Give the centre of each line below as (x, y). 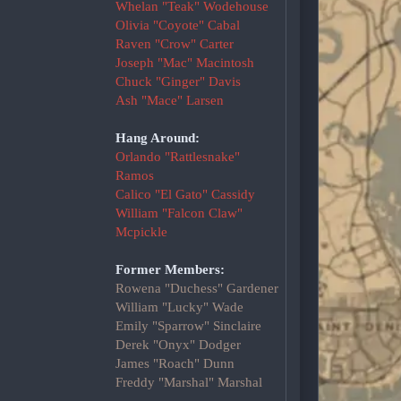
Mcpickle (141, 232)
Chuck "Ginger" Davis (178, 82)
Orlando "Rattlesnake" (177, 157)
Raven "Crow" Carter (174, 44)
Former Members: (170, 270)
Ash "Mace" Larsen (169, 101)
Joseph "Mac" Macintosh (184, 63)
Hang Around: (157, 138)
